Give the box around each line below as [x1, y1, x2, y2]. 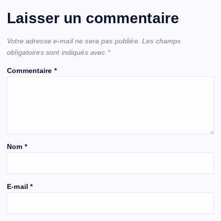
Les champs [142, 37, 181, 45]
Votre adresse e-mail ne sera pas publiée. [7, 37, 140, 45]
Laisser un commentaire [7, 9, 180, 26]
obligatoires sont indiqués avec [7, 48, 108, 57]
